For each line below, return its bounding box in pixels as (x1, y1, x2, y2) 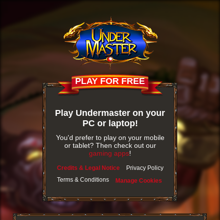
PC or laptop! (82, 118, 138, 128)
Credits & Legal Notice (56, 165, 120, 171)
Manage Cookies (115, 177, 162, 184)
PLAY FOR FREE (75, 76, 145, 86)
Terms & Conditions (56, 176, 109, 183)
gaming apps (89, 149, 129, 157)
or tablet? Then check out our (64, 141, 156, 149)
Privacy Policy (126, 165, 164, 171)
